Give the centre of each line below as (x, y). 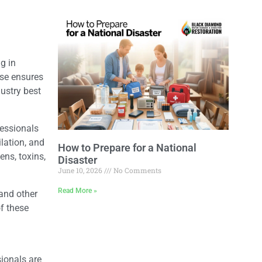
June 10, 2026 (81, 170)
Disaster (77, 160)
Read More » (77, 191)
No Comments (136, 170)
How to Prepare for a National (127, 148)
